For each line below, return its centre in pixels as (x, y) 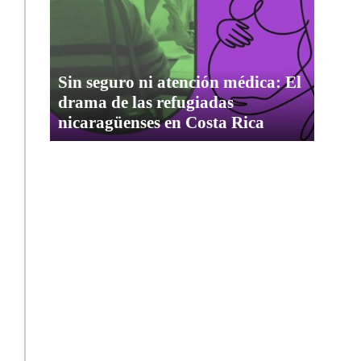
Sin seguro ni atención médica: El (180, 82)
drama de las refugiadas (146, 102)
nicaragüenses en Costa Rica (162, 122)
